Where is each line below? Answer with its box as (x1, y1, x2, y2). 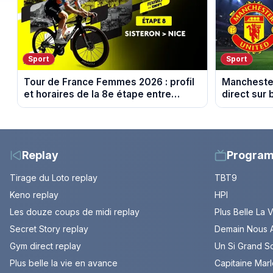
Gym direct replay (10, 241, 81, 252)
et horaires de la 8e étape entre (23, 88, 171, 101)
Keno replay (10, 190, 58, 200)
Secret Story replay (10, 224, 88, 235)
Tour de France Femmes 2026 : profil (23, 76, 194, 88)
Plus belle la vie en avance (10, 258, 118, 269)
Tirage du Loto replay (10, 172, 97, 183)
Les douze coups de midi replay (10, 207, 140, 218)
